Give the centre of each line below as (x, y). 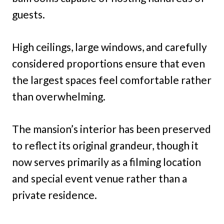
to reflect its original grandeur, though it (105, 145)
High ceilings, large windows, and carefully (109, 47)
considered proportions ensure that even (108, 63)
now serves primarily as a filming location (106, 162)
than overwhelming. (59, 96)
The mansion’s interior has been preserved (111, 129)
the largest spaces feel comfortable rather (112, 80)
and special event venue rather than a (99, 178)
